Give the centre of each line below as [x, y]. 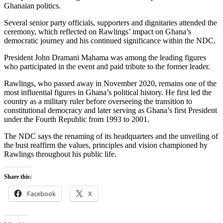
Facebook [41, 193]
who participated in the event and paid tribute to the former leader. [107, 66]
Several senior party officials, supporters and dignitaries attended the [111, 22]
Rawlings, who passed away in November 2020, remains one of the [110, 83]
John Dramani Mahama [72, 57]
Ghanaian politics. [32, 5]
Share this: [18, 176]
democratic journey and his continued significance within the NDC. [110, 40]
